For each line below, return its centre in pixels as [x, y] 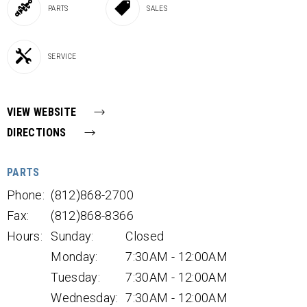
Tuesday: [76, 277]
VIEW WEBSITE [42, 112]
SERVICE [62, 56]
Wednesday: [85, 298]
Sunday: [72, 236]
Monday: [74, 257]
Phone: [26, 195]
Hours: [25, 236]
